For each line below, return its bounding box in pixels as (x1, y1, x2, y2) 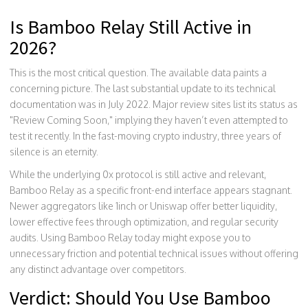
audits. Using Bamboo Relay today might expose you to (10, 231, 251, 243)
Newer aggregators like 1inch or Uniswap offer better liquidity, (10, 199, 277, 212)
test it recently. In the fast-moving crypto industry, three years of (10, 129, 281, 142)
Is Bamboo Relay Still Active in (10, 14, 252, 39)
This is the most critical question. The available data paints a (10, 66, 267, 78)
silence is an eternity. (10, 145, 98, 157)
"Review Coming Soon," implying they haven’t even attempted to (10, 113, 288, 126)
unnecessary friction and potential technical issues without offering (10, 247, 298, 259)
